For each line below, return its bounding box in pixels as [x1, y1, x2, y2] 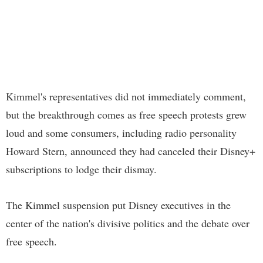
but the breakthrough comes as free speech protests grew [6, 107, 247, 122]
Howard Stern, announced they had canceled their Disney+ [6, 144, 255, 159]
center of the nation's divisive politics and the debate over [6, 216, 249, 231]
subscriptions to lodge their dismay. [6, 162, 157, 177]
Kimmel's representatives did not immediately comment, [6, 89, 246, 104]
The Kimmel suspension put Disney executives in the [6, 198, 231, 213]
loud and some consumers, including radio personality [6, 126, 237, 140]
